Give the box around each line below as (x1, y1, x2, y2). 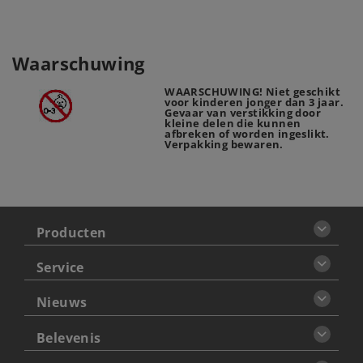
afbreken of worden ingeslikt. (164, 126, 330, 142)
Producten (36, 223, 107, 241)
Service (36, 258, 84, 277)
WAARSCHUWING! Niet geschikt (164, 84, 340, 100)
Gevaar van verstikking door (164, 105, 321, 121)
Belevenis (36, 328, 101, 347)
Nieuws (36, 293, 88, 312)
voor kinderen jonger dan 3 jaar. (164, 95, 344, 110)
